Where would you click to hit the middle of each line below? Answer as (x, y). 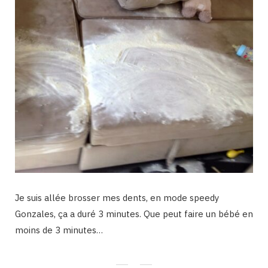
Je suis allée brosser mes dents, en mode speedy (117, 198)
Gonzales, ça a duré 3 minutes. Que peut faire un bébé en (134, 214)
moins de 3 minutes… (59, 230)
